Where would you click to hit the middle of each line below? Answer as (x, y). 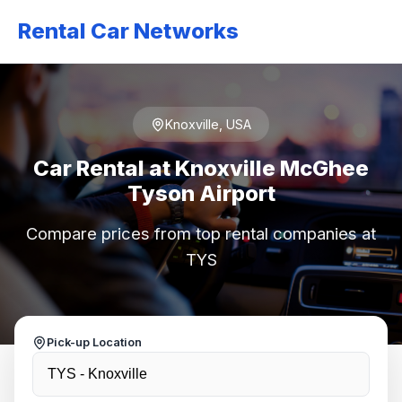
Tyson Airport (201, 193)
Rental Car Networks (128, 31)
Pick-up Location (94, 342)
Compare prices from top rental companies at (201, 233)
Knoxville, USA (208, 124)
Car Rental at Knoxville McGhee (201, 168)
